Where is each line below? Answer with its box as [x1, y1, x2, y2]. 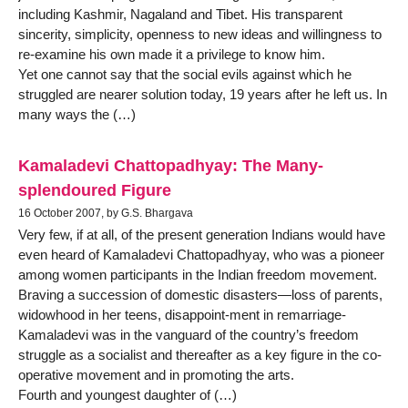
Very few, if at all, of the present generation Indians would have [18, 226, 385, 242]
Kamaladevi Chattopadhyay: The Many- [18, 155, 323, 175]
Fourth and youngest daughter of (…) [18, 386, 237, 403]
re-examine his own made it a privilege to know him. [18, 46, 325, 63]
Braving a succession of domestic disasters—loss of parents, [18, 286, 382, 302]
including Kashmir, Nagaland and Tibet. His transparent [18, 6, 342, 23]
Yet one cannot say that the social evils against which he [18, 66, 352, 83]
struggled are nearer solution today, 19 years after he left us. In [18, 87, 387, 103]
